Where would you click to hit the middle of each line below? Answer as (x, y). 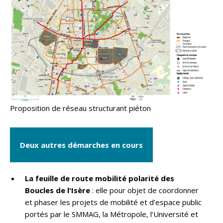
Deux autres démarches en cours (81, 145)
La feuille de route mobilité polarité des (100, 178)
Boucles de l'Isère (57, 190)
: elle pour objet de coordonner (144, 190)
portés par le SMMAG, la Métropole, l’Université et (111, 214)
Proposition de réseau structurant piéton (80, 108)
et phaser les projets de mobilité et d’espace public (113, 202)
